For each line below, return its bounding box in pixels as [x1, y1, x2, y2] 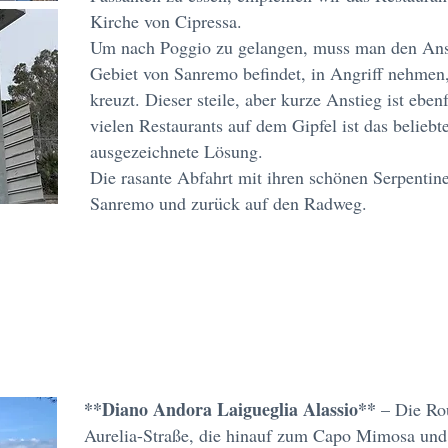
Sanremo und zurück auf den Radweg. [90, 191, 367, 215]
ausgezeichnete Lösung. [90, 139, 263, 163]
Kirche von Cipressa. [90, 9, 242, 33]
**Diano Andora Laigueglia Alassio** [84, 396, 381, 422]
